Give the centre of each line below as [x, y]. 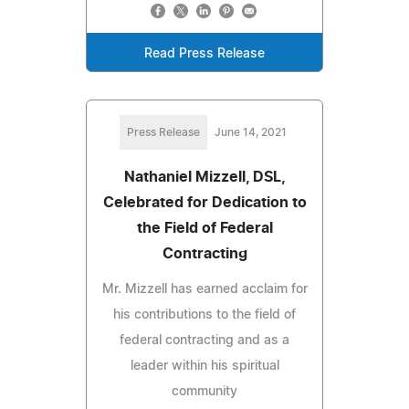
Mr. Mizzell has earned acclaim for [204, 289]
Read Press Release [204, 53]
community [204, 391]
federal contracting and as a [204, 340]
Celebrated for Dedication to [204, 202]
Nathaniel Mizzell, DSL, [204, 177]
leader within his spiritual [204, 366]
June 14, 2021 [250, 132]
